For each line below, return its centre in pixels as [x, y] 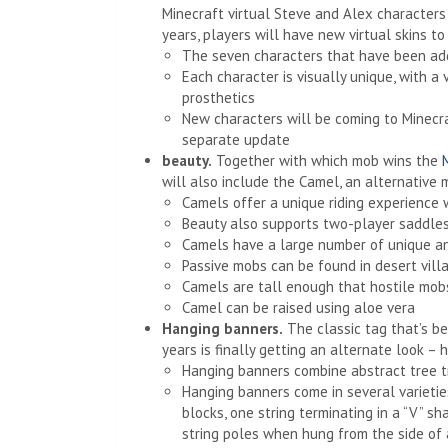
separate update [236, 139]
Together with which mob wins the [327, 160]
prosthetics [218, 97]
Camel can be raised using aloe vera [298, 307]
